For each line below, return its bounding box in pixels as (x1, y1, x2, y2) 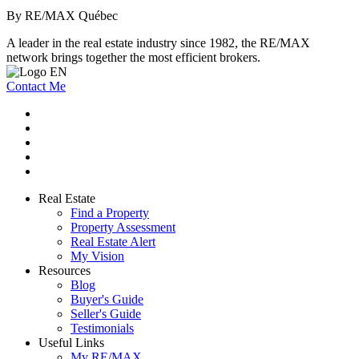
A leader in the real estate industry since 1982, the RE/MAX (6, 36, 310, 50)
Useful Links (38, 336, 104, 350)
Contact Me (6, 79, 66, 94)
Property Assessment (71, 220, 175, 235)
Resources (38, 264, 91, 278)
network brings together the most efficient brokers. (6, 50, 260, 65)
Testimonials (71, 321, 134, 336)
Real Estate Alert (71, 235, 155, 249)
